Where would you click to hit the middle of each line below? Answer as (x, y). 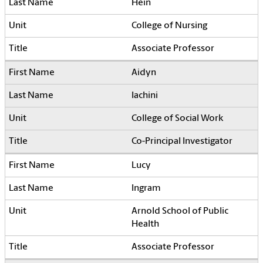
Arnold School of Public (180, 212)
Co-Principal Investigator (182, 142)
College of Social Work (177, 119)
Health (145, 225)
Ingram (146, 189)
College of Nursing (169, 26)
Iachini (145, 96)
